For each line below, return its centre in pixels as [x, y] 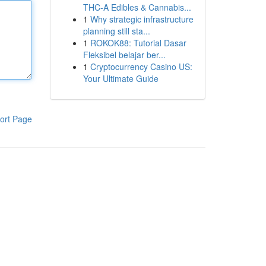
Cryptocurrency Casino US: [141, 66]
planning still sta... [116, 31]
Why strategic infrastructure [142, 19]
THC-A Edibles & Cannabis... [137, 7]
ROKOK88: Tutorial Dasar [138, 43]
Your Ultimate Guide [121, 78]
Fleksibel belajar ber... [124, 55]
